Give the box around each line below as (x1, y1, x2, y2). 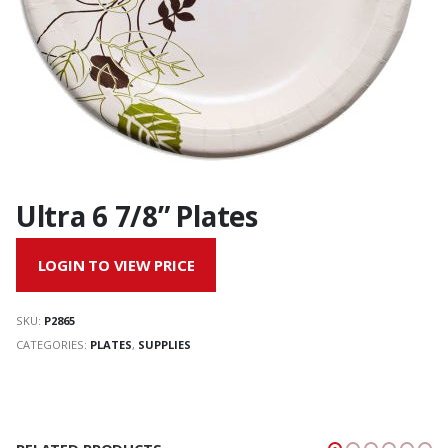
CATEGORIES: (16, 336, 90, 352)
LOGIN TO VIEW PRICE (37, 255, 195, 276)
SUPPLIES (138, 336, 191, 352)
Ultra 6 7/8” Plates (16, 196, 258, 235)
